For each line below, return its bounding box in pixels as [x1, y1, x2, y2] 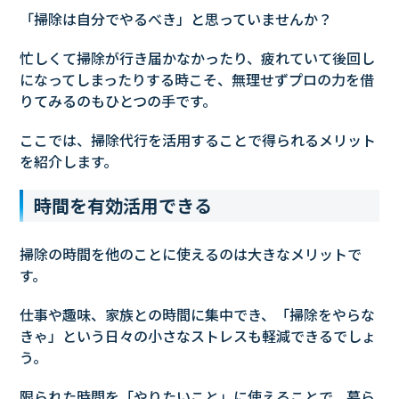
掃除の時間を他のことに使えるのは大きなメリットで [20, 243, 362, 265]
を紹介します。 [20, 151, 118, 173]
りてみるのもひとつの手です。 [20, 90, 217, 112]
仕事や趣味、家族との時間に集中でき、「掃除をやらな [20, 304, 376, 326]
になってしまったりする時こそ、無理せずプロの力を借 [20, 69, 375, 91]
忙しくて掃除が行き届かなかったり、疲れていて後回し [20, 47, 376, 69]
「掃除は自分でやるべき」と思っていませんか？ [20, 8, 333, 30]
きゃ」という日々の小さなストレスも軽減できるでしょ [20, 325, 377, 347]
